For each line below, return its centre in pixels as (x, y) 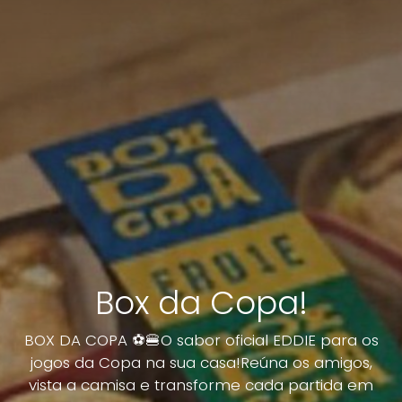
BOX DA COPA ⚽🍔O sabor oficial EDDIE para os (201, 341)
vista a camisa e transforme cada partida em (201, 385)
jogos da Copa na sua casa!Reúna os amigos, (201, 363)
